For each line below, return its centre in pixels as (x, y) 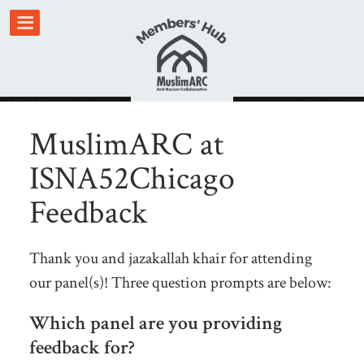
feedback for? (82, 348)
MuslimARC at (126, 145)
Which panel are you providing (155, 323)
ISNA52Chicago (132, 179)
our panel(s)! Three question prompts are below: (180, 283)
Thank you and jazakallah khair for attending (170, 259)
